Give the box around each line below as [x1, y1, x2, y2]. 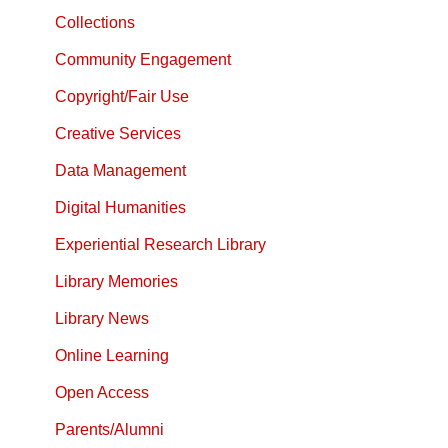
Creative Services [55, 125, 181, 142]
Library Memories [55, 273, 178, 290]
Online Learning [55, 347, 169, 364]
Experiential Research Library [55, 236, 266, 253]
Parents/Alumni [55, 421, 164, 438]
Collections [55, 14, 135, 31]
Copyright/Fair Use [55, 88, 189, 105]
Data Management [55, 162, 186, 179]
